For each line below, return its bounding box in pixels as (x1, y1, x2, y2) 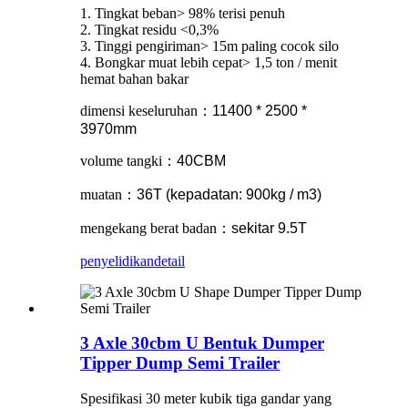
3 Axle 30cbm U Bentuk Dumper (80, 333, 324, 353)
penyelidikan (80, 252, 154, 269)
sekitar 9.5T (231, 219, 311, 236)
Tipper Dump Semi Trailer (80, 353, 280, 373)
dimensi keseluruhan (80, 102, 198, 118)
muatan (80, 186, 122, 202)
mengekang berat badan (80, 219, 217, 236)
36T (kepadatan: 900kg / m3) (137, 186, 321, 202)
